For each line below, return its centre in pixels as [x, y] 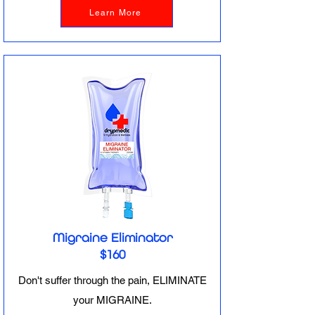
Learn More [115, 13]
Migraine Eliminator [112, 237]
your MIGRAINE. [112, 300]
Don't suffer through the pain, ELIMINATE [112, 280]
